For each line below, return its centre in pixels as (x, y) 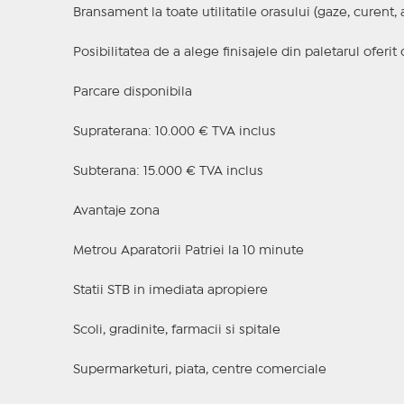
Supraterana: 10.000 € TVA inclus (174, 132)
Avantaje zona (116, 211)
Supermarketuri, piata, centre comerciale (199, 370)
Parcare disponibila (132, 92)
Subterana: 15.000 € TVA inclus (168, 172)
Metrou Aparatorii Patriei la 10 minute (188, 251)
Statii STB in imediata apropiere (170, 291)
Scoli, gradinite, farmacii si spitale (176, 331)
